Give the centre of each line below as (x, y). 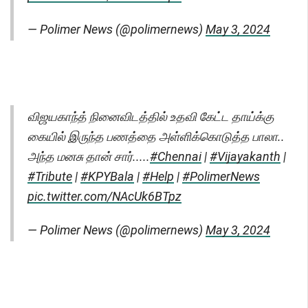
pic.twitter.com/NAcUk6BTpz (104, 197)
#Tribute (50, 177)
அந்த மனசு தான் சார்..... (89, 157)
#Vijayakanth (245, 157)
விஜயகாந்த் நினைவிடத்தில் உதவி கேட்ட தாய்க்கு (151, 117)
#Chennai (176, 157)
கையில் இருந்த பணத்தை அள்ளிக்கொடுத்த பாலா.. (156, 137)
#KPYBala (107, 177)
